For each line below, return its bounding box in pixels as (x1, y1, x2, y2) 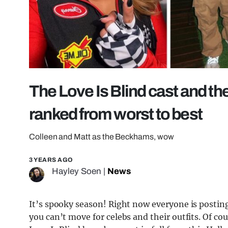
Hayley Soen (52, 166, 101, 177)
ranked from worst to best (29, 105, 203, 124)
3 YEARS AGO (29, 156, 73, 164)
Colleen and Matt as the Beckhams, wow (29, 132, 174, 141)
